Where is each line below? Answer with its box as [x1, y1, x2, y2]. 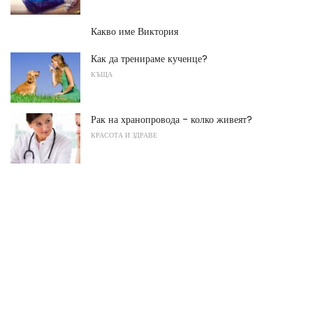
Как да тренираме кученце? [91, 52, 208, 66]
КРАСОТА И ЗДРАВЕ [91, 129, 157, 140]
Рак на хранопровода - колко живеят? [91, 112, 252, 126]
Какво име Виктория [91, 24, 178, 39]
